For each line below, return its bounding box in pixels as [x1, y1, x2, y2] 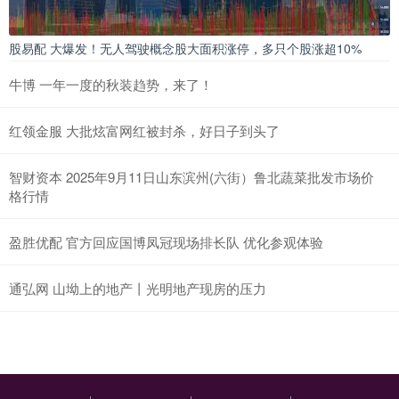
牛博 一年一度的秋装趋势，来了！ [9, 74, 213, 94]
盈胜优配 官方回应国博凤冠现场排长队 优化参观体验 [9, 232, 323, 251]
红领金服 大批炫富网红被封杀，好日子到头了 [9, 120, 280, 140]
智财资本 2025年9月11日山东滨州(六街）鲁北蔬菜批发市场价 [9, 167, 374, 186]
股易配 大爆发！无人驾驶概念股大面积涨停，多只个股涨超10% [9, 38, 362, 57]
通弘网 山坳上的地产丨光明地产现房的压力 [9, 278, 266, 297]
